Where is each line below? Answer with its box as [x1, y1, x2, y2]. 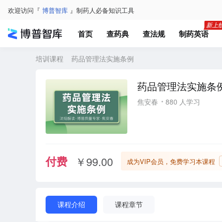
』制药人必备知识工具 [68, 5, 134, 15]
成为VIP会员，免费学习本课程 [127, 156, 215, 166]
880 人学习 [166, 97, 200, 107]
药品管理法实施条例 [71, 53, 134, 63]
